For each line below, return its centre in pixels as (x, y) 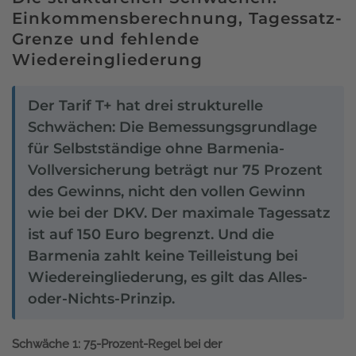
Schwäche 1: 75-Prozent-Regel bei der (117, 344)
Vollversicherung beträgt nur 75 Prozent (175, 170)
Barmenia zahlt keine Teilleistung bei (163, 255)
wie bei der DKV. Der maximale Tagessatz (179, 213)
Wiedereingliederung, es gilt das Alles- (168, 277)
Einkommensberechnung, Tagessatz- (177, 18)
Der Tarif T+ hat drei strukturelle (145, 105)
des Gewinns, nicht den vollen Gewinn (166, 191)
